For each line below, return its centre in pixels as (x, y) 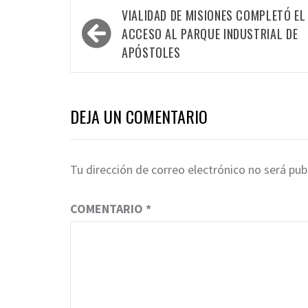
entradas (109, 59)
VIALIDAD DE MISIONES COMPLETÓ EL (214, 15)
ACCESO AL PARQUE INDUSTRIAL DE (210, 34)
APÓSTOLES (151, 53)
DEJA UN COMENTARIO (139, 117)
